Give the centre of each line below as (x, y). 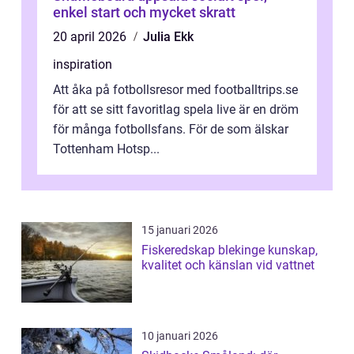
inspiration (83, 65)
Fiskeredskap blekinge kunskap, (205, 250)
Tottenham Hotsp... (106, 149)
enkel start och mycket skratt (144, 13)
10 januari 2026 (180, 336)
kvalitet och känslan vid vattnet (228, 265)
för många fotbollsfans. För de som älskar (171, 130)
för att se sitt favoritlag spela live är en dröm (176, 110)
